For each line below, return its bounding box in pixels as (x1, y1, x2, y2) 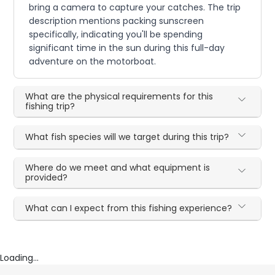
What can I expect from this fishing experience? (25, 201, 233, 214)
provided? (25, 171, 68, 184)
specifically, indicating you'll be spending (29, 28, 203, 41)
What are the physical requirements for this (25, 90, 214, 103)
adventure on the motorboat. (29, 55, 157, 68)
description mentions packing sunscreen (29, 14, 204, 27)
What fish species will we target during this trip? (25, 130, 230, 143)
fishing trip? (25, 99, 76, 112)
